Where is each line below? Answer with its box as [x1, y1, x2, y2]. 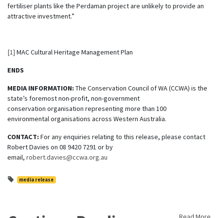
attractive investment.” [7, 11, 74, 20]
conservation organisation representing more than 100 [7, 104, 166, 113]
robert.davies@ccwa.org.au [26, 152, 108, 162]
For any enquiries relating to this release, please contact [40, 132, 205, 141]
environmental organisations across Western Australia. [7, 114, 166, 123]
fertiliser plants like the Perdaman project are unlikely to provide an [7, 1, 204, 10]
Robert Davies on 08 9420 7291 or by [7, 142, 113, 151]
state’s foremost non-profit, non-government [7, 93, 140, 103]
